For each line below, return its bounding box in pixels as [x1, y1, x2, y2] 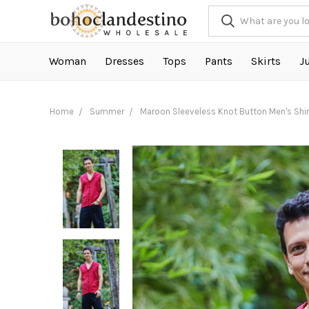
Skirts [250, 54, 281, 68]
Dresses [104, 54, 144, 68]
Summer [90, 106, 124, 117]
